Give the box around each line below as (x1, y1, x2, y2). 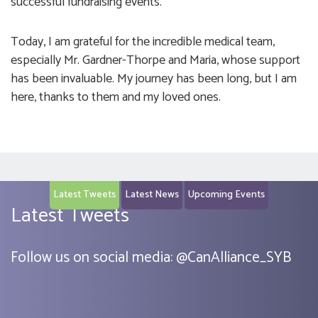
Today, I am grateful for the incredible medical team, (11, 31, 275, 53)
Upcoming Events (188, 187, 265, 204)
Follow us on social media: (11, 246, 176, 270)
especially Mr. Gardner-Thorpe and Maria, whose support (11, 50, 300, 72)
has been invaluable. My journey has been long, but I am (11, 68, 297, 90)
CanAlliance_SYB (187, 246, 291, 270)
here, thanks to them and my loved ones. (11, 87, 221, 109)
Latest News (125, 187, 179, 204)
